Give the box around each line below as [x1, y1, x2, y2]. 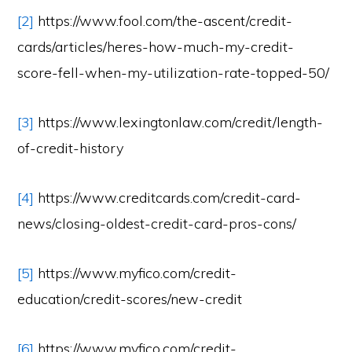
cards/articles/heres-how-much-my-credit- [17, 38, 295, 56]
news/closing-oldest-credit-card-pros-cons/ [17, 214, 297, 233]
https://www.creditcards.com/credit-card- [34, 189, 302, 207]
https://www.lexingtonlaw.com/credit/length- [34, 113, 324, 131]
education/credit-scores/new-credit [17, 290, 243, 308]
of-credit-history [17, 139, 124, 157]
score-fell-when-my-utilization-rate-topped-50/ [17, 64, 330, 82]
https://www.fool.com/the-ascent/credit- [34, 12, 293, 30]
